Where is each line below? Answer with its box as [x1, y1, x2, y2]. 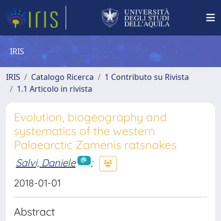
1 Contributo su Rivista [105, 72, 189, 82]
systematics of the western [14, 124, 155, 138]
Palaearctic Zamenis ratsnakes [14, 138, 177, 152]
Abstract [14, 205, 55, 218]
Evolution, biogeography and [14, 110, 167, 124]
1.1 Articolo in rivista [17, 83, 92, 94]
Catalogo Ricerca [31, 72, 94, 82]
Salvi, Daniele [16, 156, 75, 169]
